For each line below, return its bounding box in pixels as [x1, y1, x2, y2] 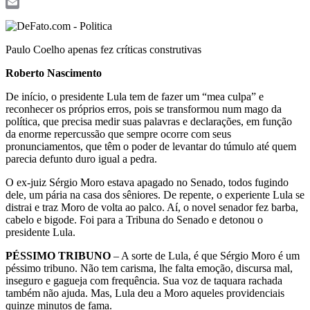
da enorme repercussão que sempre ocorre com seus [6, 127, 231, 140]
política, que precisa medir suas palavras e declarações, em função [6, 115, 292, 127]
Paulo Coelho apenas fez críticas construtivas [6, 43, 201, 55]
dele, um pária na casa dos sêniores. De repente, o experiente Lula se [6, 188, 304, 201]
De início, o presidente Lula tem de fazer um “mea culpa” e [6, 90, 264, 102]
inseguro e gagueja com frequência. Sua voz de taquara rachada [6, 274, 282, 286]
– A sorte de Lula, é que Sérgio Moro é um [111, 249, 300, 262]
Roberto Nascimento [6, 66, 107, 79]
